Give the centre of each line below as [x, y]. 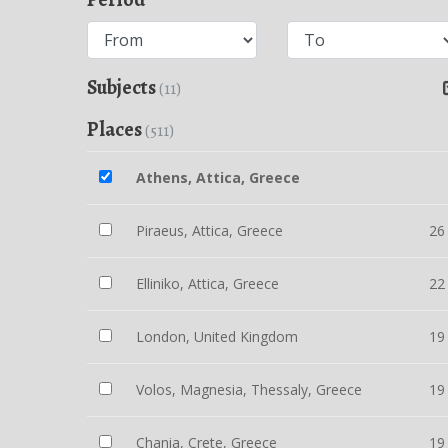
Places [116, 129]
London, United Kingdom [217, 336]
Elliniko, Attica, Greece [207, 283]
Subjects [123, 87]
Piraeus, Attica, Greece [209, 230]
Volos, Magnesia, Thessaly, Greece [249, 389]
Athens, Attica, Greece [218, 177]
